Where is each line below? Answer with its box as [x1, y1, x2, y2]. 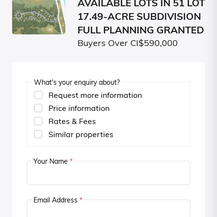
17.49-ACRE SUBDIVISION [77, 13, 201, 23]
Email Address [33, 197, 79, 205]
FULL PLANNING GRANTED [77, 26, 204, 36]
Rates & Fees [48, 118, 96, 126]
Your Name [33, 158, 70, 166]
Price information [48, 105, 109, 113]
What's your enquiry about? [34, 79, 120, 87]
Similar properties [48, 131, 113, 139]
